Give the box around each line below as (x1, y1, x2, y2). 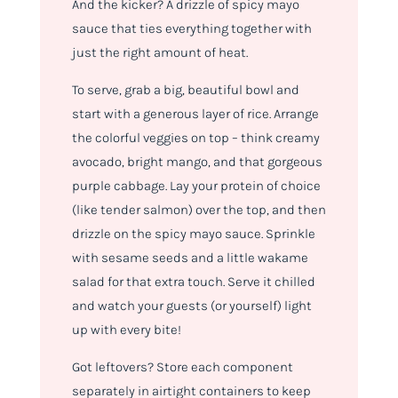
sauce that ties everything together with (71, 20, 312, 37)
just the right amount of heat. (71, 44, 248, 61)
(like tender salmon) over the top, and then (71, 202, 326, 219)
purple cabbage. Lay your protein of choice (71, 178, 321, 195)
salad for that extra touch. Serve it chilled (71, 274, 315, 291)
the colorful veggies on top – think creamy (71, 130, 320, 147)
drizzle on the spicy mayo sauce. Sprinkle (71, 226, 315, 243)
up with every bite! (71, 322, 181, 338)
